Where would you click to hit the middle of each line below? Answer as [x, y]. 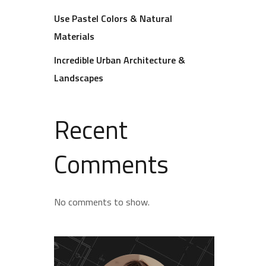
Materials [74, 36]
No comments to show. [102, 202]
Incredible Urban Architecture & [120, 60]
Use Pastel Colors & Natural [113, 18]
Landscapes [79, 78]
